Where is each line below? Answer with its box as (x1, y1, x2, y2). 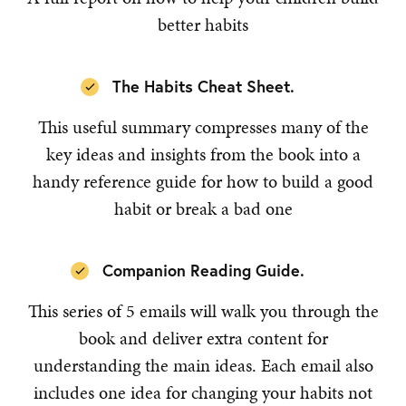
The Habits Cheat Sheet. (111, 75, 295, 98)
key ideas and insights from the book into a (45, 141, 361, 168)
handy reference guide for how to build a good (33, 169, 373, 195)
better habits (158, 12, 248, 38)
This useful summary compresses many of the (37, 114, 369, 140)
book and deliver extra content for (78, 325, 328, 352)
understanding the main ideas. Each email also (33, 353, 373, 379)
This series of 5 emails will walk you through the (27, 298, 379, 324)
